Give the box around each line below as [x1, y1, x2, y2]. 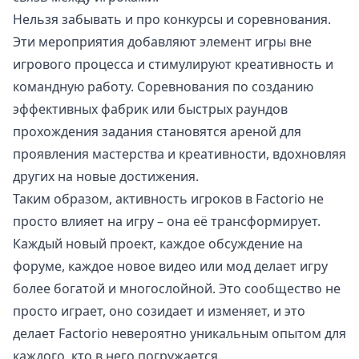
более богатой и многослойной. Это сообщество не [13, 280, 341, 298]
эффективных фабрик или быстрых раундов [13, 100, 288, 119]
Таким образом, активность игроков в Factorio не [13, 190, 324, 208]
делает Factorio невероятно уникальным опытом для [13, 325, 346, 343]
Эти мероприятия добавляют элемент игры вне [13, 33, 312, 51]
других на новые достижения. [13, 167, 199, 186]
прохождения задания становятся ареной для [13, 123, 301, 141]
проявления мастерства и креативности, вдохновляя [13, 145, 346, 163]
